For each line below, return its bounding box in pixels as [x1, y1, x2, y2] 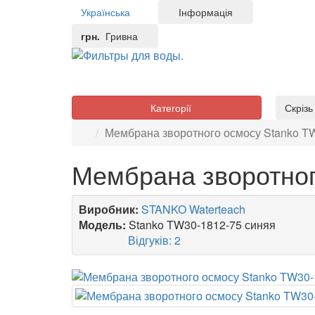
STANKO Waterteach [141, 201, 245, 217]
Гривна [100, 29, 141, 43]
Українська [81, 5, 130, 19]
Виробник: [79, 201, 139, 217]
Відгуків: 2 [146, 232, 198, 248]
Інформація [178, 5, 240, 19]
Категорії [151, 101, 193, 115]
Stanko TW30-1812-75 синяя [129, 217, 276, 233]
